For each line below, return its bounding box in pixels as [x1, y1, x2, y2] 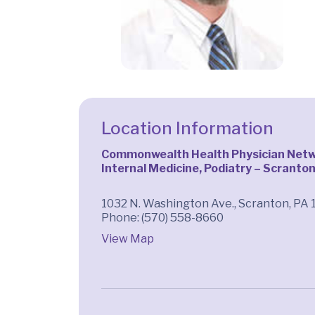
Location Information [101, 117, 274, 139]
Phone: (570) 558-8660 [101, 210, 224, 224]
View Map [101, 231, 154, 245]
